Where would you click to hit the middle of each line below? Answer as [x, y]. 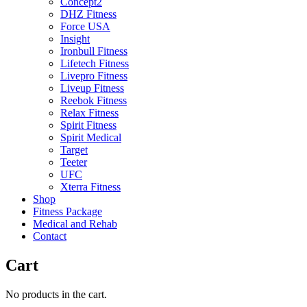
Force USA [85, 26]
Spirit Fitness [88, 125]
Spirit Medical [91, 137]
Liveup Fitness [92, 88]
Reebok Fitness [94, 100]
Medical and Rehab [75, 223]
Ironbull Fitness [94, 51]
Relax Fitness [89, 112]
